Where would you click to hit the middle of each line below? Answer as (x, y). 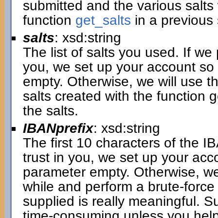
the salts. (50, 111)
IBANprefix (58, 128)
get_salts (103, 20)
